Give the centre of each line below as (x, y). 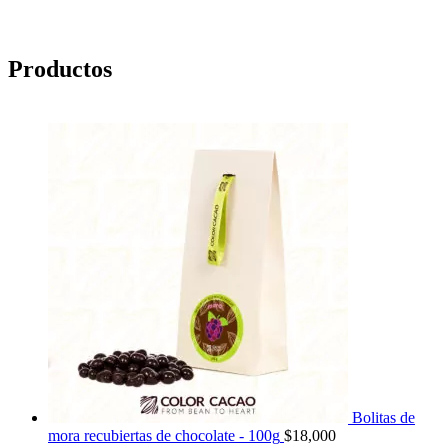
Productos (60, 69)
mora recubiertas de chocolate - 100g (164, 436)
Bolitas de (383, 418)
